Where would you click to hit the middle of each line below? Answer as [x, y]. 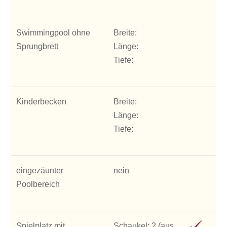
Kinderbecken [42, 101]
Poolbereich [38, 184]
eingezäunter [40, 170]
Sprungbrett [37, 46]
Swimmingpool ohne [53, 32]
